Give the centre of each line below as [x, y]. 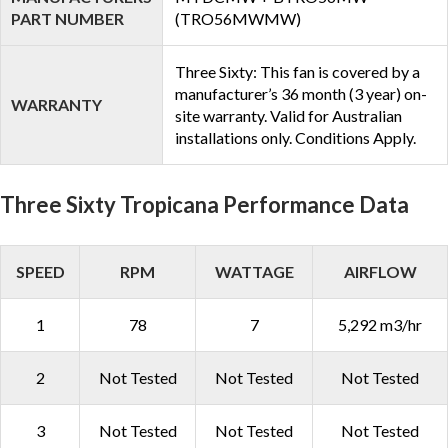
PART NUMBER [67, 18]
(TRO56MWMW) [238, 18]
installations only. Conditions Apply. [295, 137]
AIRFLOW [380, 271]
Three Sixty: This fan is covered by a [297, 71]
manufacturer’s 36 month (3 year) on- [301, 93]
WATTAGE [254, 271]
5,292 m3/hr [380, 324]
